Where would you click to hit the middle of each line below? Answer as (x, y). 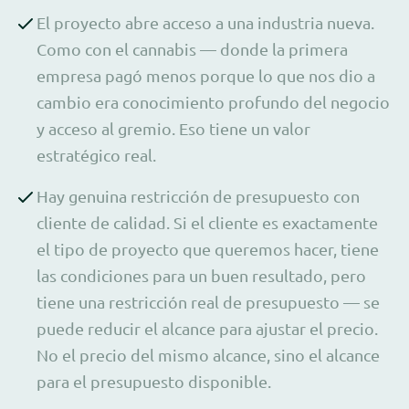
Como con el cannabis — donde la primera (192, 48)
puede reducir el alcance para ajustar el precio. (207, 328)
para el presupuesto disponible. (154, 381)
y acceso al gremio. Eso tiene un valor (173, 128)
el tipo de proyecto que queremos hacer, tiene (208, 248)
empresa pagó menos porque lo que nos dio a (206, 75)
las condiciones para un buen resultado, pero (201, 275)
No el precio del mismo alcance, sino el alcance (208, 354)
